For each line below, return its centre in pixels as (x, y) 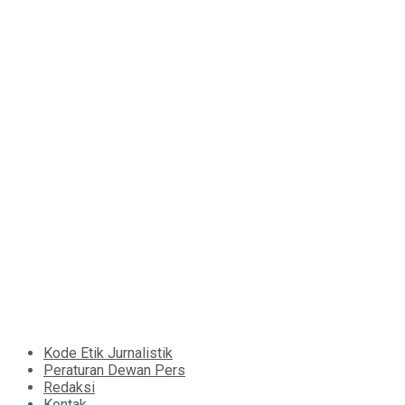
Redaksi (69, 388)
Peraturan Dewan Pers (114, 371)
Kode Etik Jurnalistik (108, 353)
